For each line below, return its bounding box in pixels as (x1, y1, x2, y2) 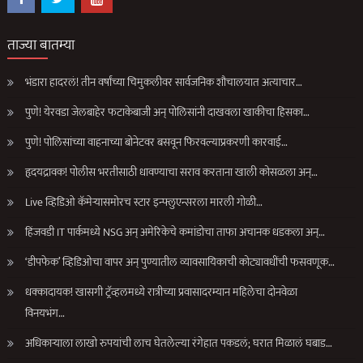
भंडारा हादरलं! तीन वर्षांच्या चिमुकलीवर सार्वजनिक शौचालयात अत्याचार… (25, 73, 303, 92)
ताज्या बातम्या (7, 33, 75, 58)
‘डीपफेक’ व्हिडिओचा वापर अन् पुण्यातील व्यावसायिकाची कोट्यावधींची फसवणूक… (25, 253, 335, 272)
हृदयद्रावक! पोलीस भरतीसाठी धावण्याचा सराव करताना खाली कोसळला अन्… (25, 163, 318, 182)
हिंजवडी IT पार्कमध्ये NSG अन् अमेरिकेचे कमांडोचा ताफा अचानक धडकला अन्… (25, 223, 326, 242)
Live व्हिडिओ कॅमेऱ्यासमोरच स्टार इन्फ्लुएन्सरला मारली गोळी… (25, 193, 263, 212)
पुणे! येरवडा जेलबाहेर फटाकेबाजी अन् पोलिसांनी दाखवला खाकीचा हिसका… (25, 103, 310, 122)
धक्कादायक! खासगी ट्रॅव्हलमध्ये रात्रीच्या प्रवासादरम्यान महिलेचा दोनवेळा (25, 283, 298, 302)
